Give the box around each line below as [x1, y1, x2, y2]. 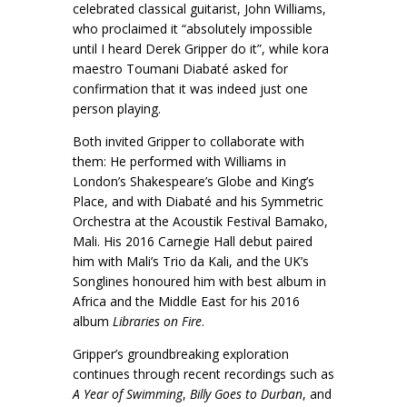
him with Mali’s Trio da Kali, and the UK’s [73, 252, 309, 270]
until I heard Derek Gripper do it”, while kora [73, 39, 329, 57]
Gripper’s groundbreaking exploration [73, 344, 289, 362]
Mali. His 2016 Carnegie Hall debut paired [73, 232, 313, 250]
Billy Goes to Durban [190, 384, 303, 402]
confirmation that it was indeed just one [73, 79, 308, 97]
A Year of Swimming [73, 384, 183, 402]
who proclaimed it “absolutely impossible [73, 19, 313, 37]
